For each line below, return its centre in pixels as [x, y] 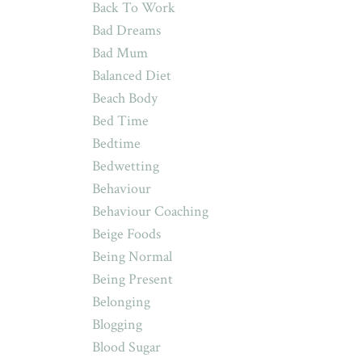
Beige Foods [126, 234]
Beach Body [124, 98]
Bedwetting [125, 166]
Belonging [121, 302]
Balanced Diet [131, 76]
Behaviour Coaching [150, 211]
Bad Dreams [126, 30]
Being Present [132, 279]
